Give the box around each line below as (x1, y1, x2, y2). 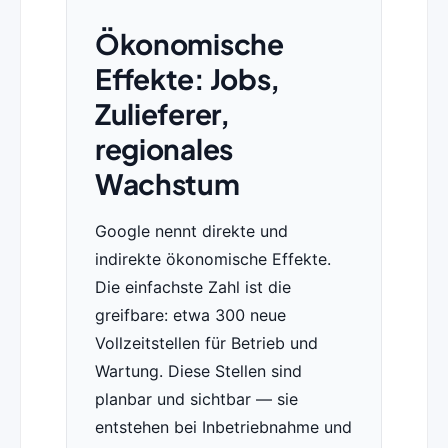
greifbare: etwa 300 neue (94, 305, 286, 326)
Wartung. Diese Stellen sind (94, 361, 302, 382)
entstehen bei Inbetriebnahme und (94, 417, 352, 438)
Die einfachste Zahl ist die (94, 277, 291, 298)
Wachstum (94, 166, 240, 202)
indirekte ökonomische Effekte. (94, 249, 331, 270)
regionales (94, 131, 233, 167)
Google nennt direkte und (94, 221, 288, 242)
